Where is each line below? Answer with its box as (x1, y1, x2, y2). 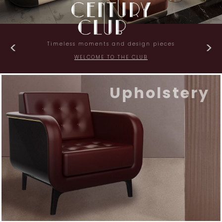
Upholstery (109, 82, 210, 104)
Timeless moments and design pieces (47, 40, 175, 48)
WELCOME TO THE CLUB (74, 54, 148, 61)
